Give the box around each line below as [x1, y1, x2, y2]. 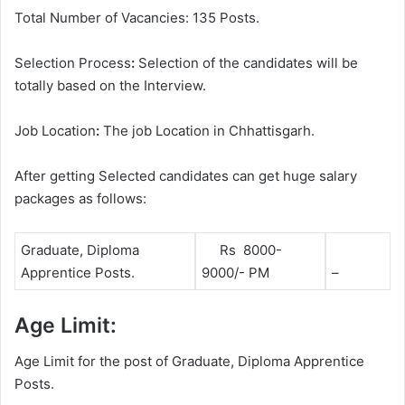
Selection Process [14, 54, 131, 72]
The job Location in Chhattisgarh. [99, 122, 315, 140]
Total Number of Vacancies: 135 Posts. [14, 9, 259, 27]
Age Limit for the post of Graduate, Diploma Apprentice [14, 353, 364, 371]
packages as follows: [14, 190, 146, 208]
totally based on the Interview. [14, 77, 206, 95]
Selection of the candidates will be [138, 54, 358, 72]
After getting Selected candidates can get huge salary [14, 167, 357, 185]
